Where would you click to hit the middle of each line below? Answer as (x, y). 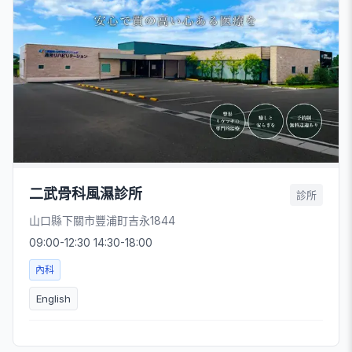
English (53, 299)
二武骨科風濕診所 (86, 194)
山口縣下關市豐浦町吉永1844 (102, 221)
